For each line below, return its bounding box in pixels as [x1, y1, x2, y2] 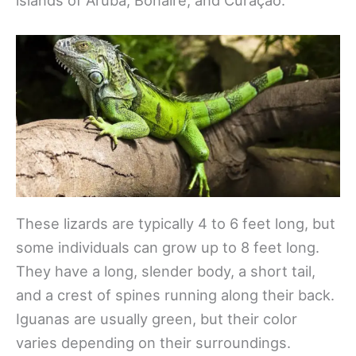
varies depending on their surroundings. [16, 334, 291, 352]
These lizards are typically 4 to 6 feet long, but [16, 215, 335, 233]
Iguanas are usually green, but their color [16, 310, 297, 328]
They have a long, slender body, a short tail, [16, 262, 315, 281]
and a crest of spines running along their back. [16, 286, 335, 304]
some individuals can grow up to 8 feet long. [16, 238, 319, 257]
